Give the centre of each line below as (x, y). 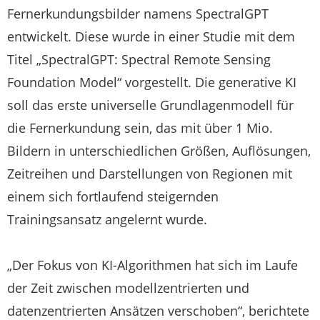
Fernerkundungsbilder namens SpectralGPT (138, 13)
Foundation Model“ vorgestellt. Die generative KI (152, 82)
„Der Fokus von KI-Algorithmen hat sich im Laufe (152, 265)
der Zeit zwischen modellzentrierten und (128, 287)
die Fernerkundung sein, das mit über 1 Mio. (140, 127)
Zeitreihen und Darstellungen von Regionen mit (150, 173)
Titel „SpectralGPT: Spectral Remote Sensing (139, 59)
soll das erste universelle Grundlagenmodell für (150, 105)
